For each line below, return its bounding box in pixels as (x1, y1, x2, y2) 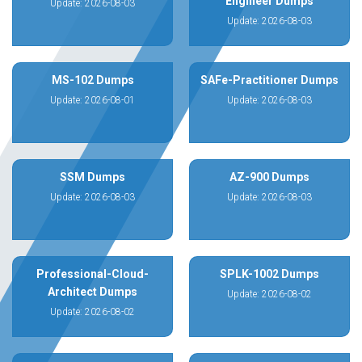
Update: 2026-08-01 (50, 95, 135, 106)
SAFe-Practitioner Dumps (200, 74, 339, 86)
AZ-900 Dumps (229, 170, 309, 183)
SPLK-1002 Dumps (220, 267, 319, 280)
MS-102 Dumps (51, 74, 134, 86)
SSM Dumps (60, 170, 125, 183)
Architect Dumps (48, 285, 137, 298)
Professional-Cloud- (36, 267, 149, 280)
